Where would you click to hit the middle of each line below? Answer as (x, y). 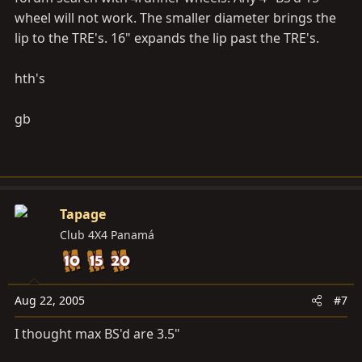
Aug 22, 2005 (50, 300)
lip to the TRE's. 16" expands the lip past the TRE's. (167, 38)
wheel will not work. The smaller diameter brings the (175, 18)
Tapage (83, 214)
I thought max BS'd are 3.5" (97, 334)
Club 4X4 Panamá (107, 235)
